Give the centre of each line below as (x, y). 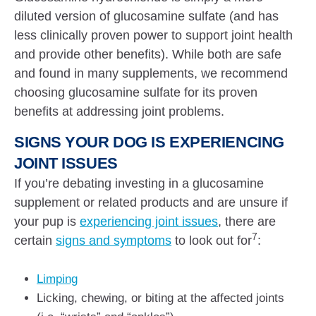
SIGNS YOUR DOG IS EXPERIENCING (149, 142)
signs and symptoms (114, 241)
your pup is (47, 221)
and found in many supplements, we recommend (151, 73)
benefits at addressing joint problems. (120, 111)
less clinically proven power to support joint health (154, 35)
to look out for (212, 241)
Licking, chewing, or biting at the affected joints (160, 298)
